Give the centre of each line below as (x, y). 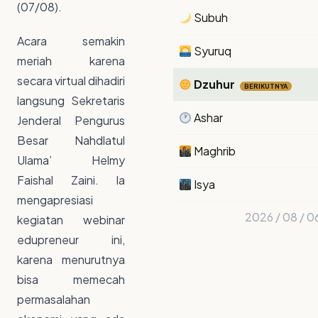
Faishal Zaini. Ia (71, 180)
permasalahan (54, 300)
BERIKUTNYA (266, 87)
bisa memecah (71, 280)
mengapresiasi (55, 200)
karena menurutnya (71, 260)
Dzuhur (215, 84)
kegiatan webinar (71, 220)
